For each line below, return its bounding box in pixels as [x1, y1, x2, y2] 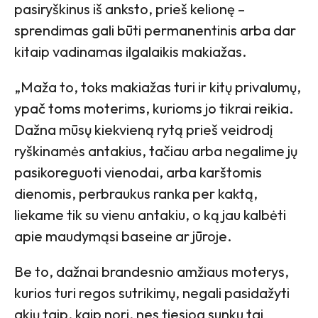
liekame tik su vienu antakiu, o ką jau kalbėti [14, 205, 286, 224]
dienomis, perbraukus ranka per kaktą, [14, 184, 258, 202]
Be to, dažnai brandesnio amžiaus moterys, [14, 262, 289, 280]
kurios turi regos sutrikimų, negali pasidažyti [14, 283, 290, 302]
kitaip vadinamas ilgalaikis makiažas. [14, 42, 246, 60]
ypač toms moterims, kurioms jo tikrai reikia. [14, 99, 293, 117]
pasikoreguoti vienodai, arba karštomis [14, 163, 262, 181]
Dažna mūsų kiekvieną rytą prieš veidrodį [14, 120, 273, 138]
